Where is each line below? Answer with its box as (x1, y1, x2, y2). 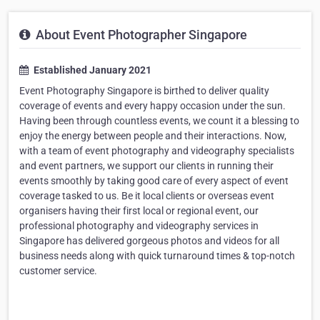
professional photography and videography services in (19, 220, 259, 232)
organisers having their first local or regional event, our (19, 205, 259, 217)
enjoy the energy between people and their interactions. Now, (19, 130, 286, 142)
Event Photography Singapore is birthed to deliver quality (19, 85, 269, 97)
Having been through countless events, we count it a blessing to (19, 115, 299, 127)
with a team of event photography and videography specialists (19, 145, 294, 157)
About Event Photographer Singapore (33, 27, 247, 43)
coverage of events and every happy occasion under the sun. (19, 100, 286, 112)
